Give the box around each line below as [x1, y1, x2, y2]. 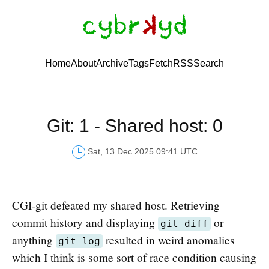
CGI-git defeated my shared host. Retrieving [12, 198, 220, 213]
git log [58, 235, 100, 247]
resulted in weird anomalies [103, 232, 235, 248]
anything [12, 232, 56, 248]
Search [193, 58, 224, 69]
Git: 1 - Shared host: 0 [46, 116, 223, 136]
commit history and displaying [12, 215, 158, 231]
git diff [160, 218, 208, 230]
